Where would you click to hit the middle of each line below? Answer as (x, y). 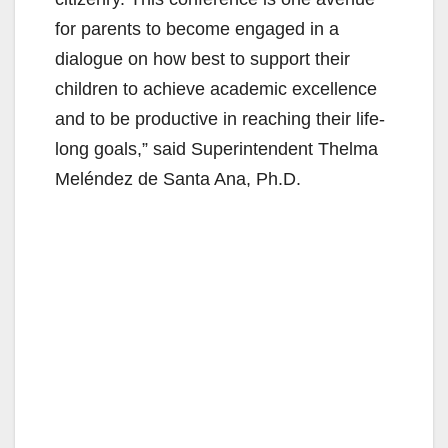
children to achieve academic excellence (216, 88)
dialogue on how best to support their (202, 58)
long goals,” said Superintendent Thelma (216, 148)
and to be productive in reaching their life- (220, 118)
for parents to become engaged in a (197, 28)
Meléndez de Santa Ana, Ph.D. (178, 178)
